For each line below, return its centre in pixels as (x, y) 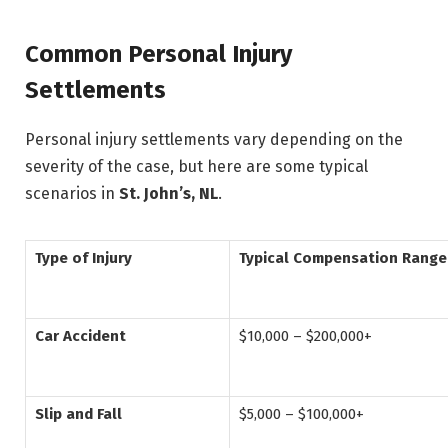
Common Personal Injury (158, 53)
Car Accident (80, 336)
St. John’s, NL (168, 193)
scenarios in (72, 193)
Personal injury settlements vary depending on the (214, 139)
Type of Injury (83, 258)
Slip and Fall (78, 414)
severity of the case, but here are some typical (196, 166)
